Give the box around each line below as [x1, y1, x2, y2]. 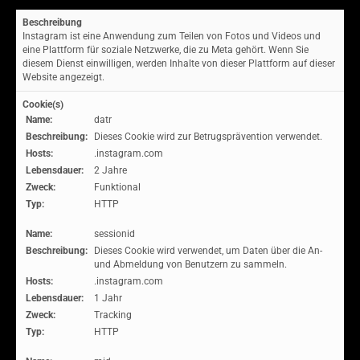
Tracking [94, 309, 132, 321]
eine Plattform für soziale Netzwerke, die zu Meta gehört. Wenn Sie [22, 44, 309, 55]
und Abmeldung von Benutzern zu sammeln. [94, 259, 287, 270]
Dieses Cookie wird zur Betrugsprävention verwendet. [94, 131, 322, 142]
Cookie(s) [22, 99, 63, 110]
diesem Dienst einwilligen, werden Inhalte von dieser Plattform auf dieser [22, 58, 335, 69]
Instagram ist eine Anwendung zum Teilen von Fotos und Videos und [22, 31, 321, 42]
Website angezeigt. [22, 72, 104, 83]
